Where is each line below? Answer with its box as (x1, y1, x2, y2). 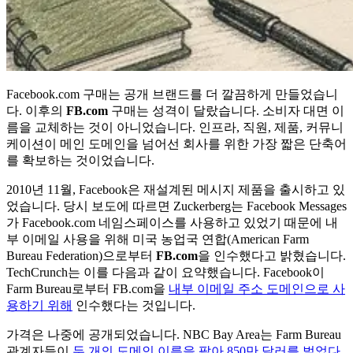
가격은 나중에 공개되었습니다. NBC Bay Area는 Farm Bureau (6, 328, 341, 342)
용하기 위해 (6, 299, 72, 313)
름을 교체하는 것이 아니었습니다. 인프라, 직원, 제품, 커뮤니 (6, 121, 344, 135)
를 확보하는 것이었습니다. (6, 154, 154, 168)
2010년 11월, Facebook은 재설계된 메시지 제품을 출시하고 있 (6, 183, 345, 197)
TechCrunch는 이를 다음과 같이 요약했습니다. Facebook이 (6, 266, 325, 280)
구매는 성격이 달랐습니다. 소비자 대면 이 (108, 104, 344, 118)
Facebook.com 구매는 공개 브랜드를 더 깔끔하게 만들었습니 (6, 87, 338, 102)
